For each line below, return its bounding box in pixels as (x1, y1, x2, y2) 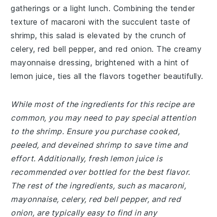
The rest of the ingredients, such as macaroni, (11, 181, 186, 190)
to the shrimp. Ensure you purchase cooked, (11, 126, 180, 136)
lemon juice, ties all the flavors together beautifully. (11, 71, 203, 81)
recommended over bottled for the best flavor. (11, 167, 190, 177)
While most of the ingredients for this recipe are (11, 99, 195, 109)
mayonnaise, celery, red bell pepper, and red (11, 194, 181, 204)
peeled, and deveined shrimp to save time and (11, 140, 188, 150)
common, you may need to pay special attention (11, 113, 196, 123)
